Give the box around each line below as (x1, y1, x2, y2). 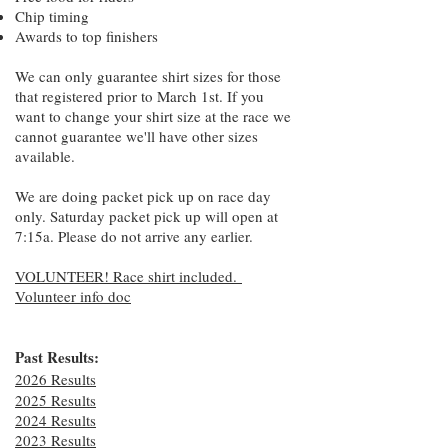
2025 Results (15, 390, 96, 410)
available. (15, 146, 75, 166)
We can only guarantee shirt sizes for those (15, 66, 281, 86)
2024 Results (15, 410, 96, 430)
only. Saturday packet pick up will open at (15, 206, 278, 226)
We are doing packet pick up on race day (15, 186, 271, 206)
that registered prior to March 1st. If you (15, 86, 264, 106)
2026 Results (15, 369, 96, 389)
